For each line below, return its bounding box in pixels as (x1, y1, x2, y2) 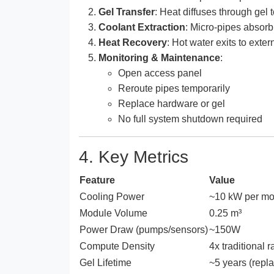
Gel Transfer (98, 6, 155, 17)
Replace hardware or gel (118, 98, 225, 109)
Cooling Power (80, 191, 144, 202)
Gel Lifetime (80, 257, 131, 268)
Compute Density (80, 240, 155, 251)
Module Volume (80, 207, 147, 218)
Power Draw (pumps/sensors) (80, 224, 208, 235)
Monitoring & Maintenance (98, 52, 220, 63)
